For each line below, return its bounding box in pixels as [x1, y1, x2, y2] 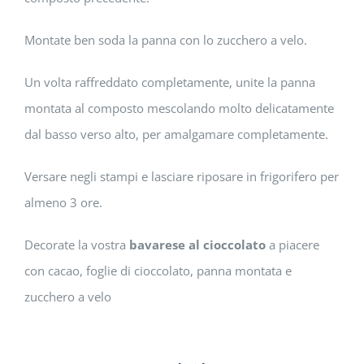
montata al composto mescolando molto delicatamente [24, 100, 334, 117]
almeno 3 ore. [24, 194, 102, 211]
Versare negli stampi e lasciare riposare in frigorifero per [24, 168, 339, 185]
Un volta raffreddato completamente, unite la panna [24, 74, 315, 91]
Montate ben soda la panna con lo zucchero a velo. [24, 32, 307, 49]
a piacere [266, 236, 319, 253]
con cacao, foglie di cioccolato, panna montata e [24, 262, 292, 279]
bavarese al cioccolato [129, 236, 266, 253]
